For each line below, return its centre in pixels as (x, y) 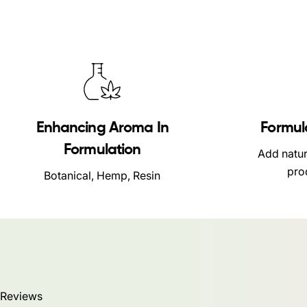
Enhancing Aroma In (102, 128)
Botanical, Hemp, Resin (102, 175)
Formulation (102, 150)
